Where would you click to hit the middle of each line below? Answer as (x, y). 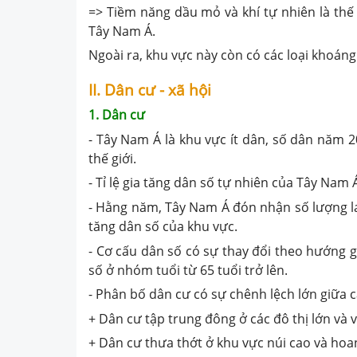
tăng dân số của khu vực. (163, 226)
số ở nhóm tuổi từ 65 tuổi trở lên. (188, 270)
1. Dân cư (117, 114)
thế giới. (112, 158)
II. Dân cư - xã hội (150, 90)
